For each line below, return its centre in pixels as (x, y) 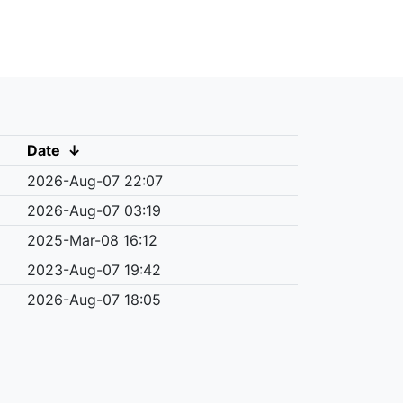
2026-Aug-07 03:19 (94, 210)
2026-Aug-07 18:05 (94, 299)
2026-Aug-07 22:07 (94, 180)
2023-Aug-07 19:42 (94, 269)
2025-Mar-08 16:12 (92, 240)
